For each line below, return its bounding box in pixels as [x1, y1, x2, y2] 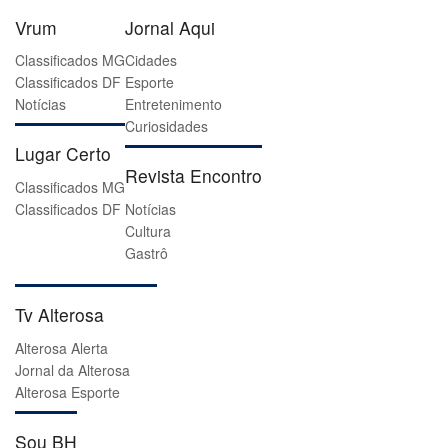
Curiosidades [125, 116, 208, 137]
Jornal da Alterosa [15, 359, 130, 380]
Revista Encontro [125, 163, 262, 189]
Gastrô [125, 243, 168, 264]
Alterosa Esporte [15, 381, 120, 402]
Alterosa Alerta [15, 337, 108, 358]
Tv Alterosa [15, 302, 104, 328]
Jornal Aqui [125, 14, 215, 40]
